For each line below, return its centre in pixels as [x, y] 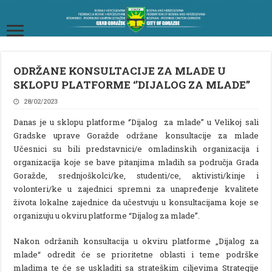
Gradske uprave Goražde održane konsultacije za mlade [136, 135]
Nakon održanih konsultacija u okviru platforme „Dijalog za [136, 241]
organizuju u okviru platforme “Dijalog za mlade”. [107, 215]
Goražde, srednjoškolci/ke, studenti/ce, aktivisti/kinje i [136, 175]
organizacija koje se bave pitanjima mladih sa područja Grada [136, 162]
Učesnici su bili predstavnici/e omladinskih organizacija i [136, 148]
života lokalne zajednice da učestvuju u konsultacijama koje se [136, 202]
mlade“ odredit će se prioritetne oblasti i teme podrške [136, 254]
